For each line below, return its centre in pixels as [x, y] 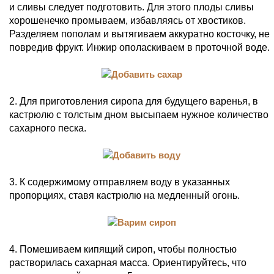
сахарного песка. [48, 128]
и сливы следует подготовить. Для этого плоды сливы [131, 7]
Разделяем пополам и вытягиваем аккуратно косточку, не [139, 34]
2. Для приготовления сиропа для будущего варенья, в [134, 101]
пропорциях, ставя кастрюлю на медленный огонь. [124, 195]
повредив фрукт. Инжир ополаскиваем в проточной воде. [139, 47]
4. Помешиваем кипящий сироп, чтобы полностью [123, 249]
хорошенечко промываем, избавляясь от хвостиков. [128, 20]
